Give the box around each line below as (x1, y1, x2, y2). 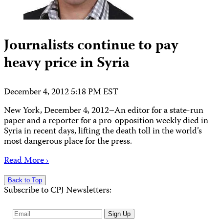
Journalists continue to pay (4, 34, 178, 58)
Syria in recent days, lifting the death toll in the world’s (4, 125, 202, 139)
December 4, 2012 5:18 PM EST (4, 85, 118, 100)
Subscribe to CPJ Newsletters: (4, 184, 111, 198)
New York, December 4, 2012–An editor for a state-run (4, 104, 203, 119)
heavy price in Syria (4, 51, 130, 76)
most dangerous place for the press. (4, 135, 132, 150)
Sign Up (108, 210, 131, 218)
